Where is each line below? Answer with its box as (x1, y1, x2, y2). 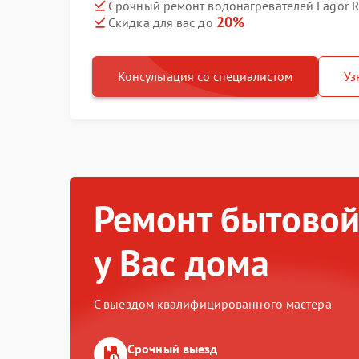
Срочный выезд (127, 341, 218, 357)
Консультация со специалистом (118, 68, 292, 84)
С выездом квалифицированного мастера (94, 296, 332, 312)
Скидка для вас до (108, 14, 216, 30)
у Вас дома (94, 239, 270, 287)
